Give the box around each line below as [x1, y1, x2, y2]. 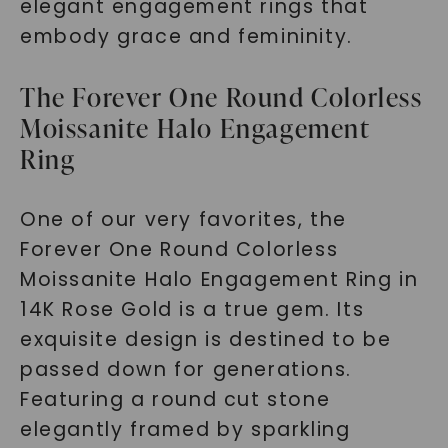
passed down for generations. [19, 356, 352, 383]
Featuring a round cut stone [19, 386, 331, 413]
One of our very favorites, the [19, 206, 347, 233]
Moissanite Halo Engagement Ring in [19, 266, 419, 293]
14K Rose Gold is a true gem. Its [19, 296, 365, 323]
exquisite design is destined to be [19, 326, 392, 353]
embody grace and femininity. [19, 23, 353, 50]
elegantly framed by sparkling [19, 416, 351, 443]
